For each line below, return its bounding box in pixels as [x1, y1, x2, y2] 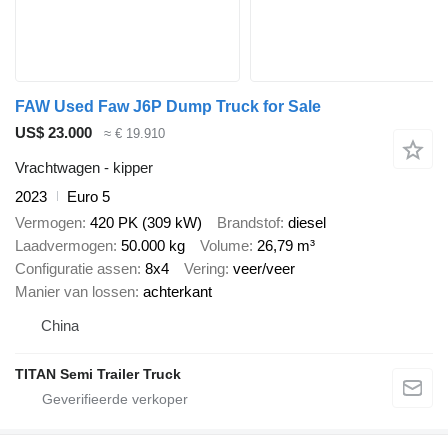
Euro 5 [67, 187, 110, 205]
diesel [288, 214, 326, 232]
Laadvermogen [15, 237, 113, 255]
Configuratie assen [15, 260, 137, 278]
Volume [200, 237, 249, 255]
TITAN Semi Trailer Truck [15, 366, 181, 383]
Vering [184, 260, 225, 278]
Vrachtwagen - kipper [15, 158, 153, 176]
